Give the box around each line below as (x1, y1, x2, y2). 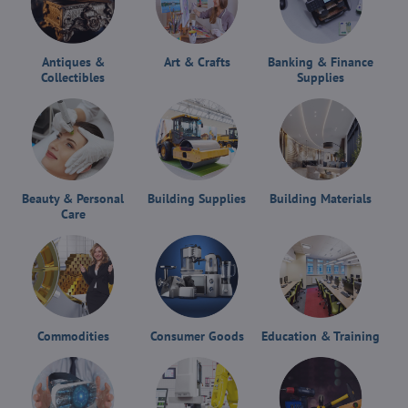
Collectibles (41, 68, 105, 86)
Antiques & (41, 53, 105, 70)
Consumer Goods (149, 327, 244, 344)
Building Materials (270, 190, 372, 208)
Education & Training (261, 327, 380, 344)
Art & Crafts (163, 53, 230, 70)
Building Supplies (148, 190, 246, 208)
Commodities (36, 327, 109, 344)
